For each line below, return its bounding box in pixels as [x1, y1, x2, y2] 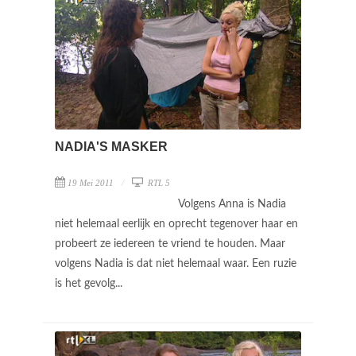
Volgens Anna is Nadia [178, 198, 286, 210]
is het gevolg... [55, 277, 126, 289]
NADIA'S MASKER [55, 139, 168, 153]
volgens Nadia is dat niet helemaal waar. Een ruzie [55, 257, 296, 269]
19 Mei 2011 [68, 177, 114, 188]
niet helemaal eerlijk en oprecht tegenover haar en [55, 218, 298, 230]
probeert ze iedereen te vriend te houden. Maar [55, 238, 285, 250]
